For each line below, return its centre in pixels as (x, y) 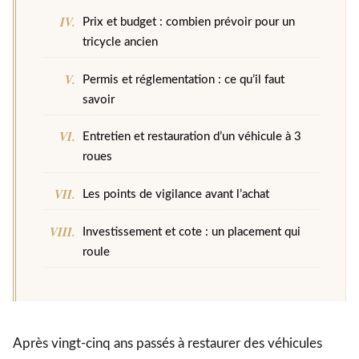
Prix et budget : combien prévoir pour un (189, 22)
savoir (99, 99)
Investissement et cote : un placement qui (192, 232)
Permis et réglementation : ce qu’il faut (184, 79)
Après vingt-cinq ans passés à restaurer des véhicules (167, 344)
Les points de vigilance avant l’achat (176, 195)
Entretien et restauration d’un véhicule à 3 (192, 137)
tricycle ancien (121, 42)
